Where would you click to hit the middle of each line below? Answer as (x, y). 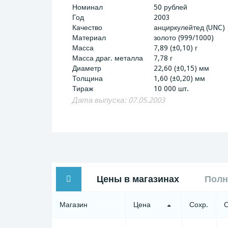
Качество (87, 27)
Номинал (88, 7)
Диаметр (87, 68)
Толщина (88, 78)
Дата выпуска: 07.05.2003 (119, 100)
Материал (89, 37)
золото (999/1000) (184, 37)
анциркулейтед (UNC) (189, 27)
